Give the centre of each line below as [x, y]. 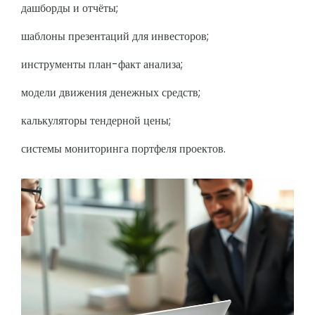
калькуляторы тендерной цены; [96, 121]
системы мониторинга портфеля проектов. [123, 149]
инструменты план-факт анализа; [102, 64]
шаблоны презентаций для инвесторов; [115, 36]
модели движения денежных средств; [111, 92]
